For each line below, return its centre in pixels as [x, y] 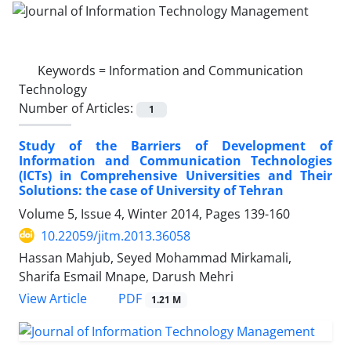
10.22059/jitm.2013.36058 [116, 235]
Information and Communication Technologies [175, 160]
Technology [53, 89]
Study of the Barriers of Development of [175, 145]
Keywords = [73, 70]
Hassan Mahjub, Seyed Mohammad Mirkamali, [155, 257]
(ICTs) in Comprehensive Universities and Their [175, 175]
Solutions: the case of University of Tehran [151, 190]
